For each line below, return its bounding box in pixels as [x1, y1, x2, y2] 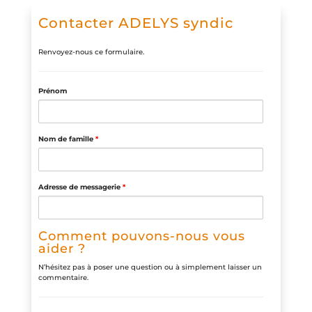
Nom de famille [38, 134, 95, 143]
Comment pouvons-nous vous [38, 228, 245, 244]
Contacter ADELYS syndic [38, 15, 233, 32]
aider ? [38, 240, 86, 256]
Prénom [38, 86, 67, 95]
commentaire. [38, 272, 88, 282]
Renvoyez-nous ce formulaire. [38, 47, 144, 56]
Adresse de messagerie [38, 182, 123, 192]
